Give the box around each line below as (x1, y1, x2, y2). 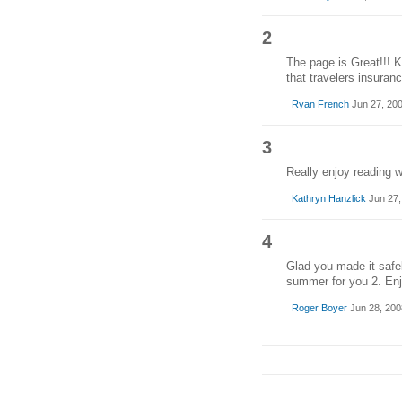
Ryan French (291, 99, 349, 110)
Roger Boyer (291, 302, 347, 314)
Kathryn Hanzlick (291, 193, 366, 205)
